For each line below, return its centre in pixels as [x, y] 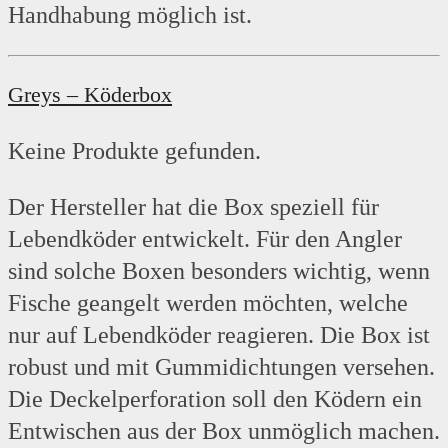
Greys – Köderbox [90, 95]
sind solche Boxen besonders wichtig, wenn [219, 271]
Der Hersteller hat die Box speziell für [193, 207]
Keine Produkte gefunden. [134, 151]
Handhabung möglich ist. [133, 15]
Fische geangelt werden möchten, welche [208, 303]
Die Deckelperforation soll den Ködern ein [215, 399]
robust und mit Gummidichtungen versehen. [221, 367]
